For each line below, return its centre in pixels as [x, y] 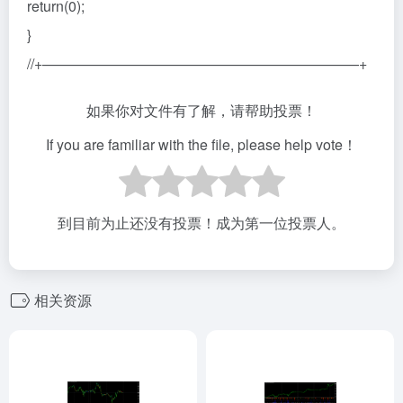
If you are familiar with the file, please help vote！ [201, 145]
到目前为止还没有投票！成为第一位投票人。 [201, 222]
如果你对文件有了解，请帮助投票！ [201, 110]
